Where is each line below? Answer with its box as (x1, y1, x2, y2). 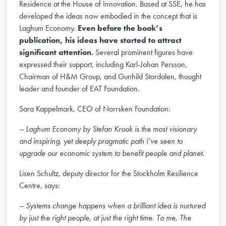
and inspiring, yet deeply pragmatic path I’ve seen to (19, 136, 183, 146)
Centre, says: (19, 180, 60, 191)
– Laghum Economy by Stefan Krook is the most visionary (19, 124, 197, 134)
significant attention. (19, 47, 93, 58)
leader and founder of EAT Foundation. (19, 83, 142, 94)
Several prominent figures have (93, 47, 193, 58)
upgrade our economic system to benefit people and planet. (19, 148, 204, 158)
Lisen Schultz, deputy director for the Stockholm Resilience (19, 168, 198, 179)
